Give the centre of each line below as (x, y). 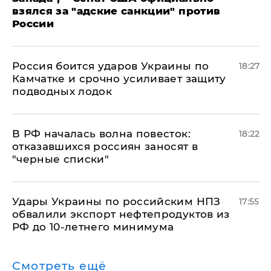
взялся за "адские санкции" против (116, 11)
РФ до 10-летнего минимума (93, 227)
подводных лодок (62, 91)
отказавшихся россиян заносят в (105, 146)
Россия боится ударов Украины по (111, 66)
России (33, 23)
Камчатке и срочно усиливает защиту (119, 78)
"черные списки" (61, 159)
